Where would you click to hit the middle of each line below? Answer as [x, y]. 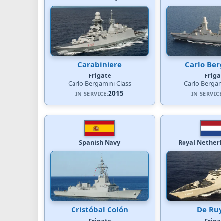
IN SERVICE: [92, 93]
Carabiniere [100, 64]
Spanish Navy [100, 142]
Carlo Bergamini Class [100, 83]
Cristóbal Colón [100, 209]
